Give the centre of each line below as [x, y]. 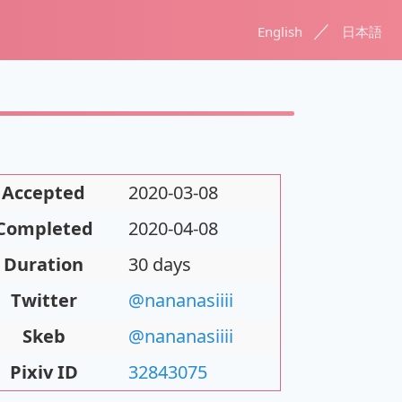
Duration [44, 264]
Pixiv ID [44, 372]
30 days [160, 264]
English [280, 31]
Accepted [44, 192]
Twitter [44, 300]
